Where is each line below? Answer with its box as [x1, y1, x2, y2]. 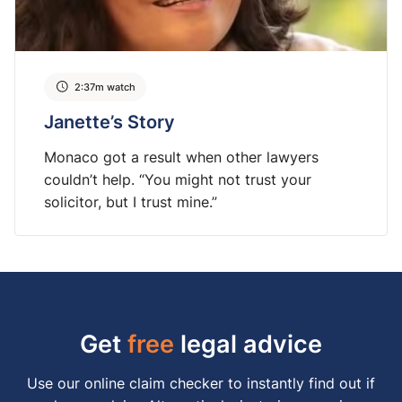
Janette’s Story [44, 109, 175, 135]
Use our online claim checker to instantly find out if [27, 373, 375, 394]
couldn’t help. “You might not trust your [44, 170, 311, 190]
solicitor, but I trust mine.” [44, 192, 217, 213]
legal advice [174, 326, 322, 362]
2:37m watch [74, 79, 135, 94]
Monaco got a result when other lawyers [44, 147, 319, 168]
